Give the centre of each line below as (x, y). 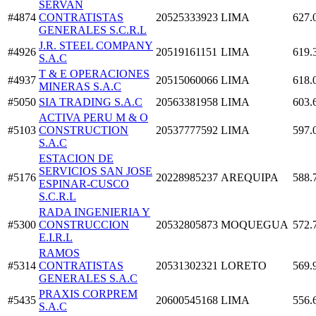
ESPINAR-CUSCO (84, 183)
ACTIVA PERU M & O (93, 117)
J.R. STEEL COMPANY (96, 45)
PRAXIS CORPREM (88, 293)
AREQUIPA (250, 177)
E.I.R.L (56, 237)
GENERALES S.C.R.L (93, 30)
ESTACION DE (76, 158)
